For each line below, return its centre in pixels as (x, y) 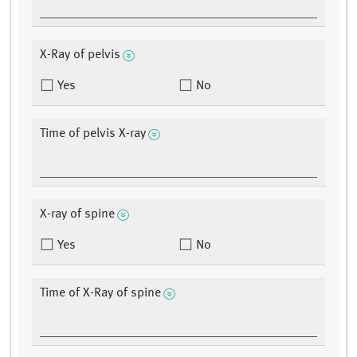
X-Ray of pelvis (80, 55)
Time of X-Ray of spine (100, 294)
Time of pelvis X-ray (93, 134)
